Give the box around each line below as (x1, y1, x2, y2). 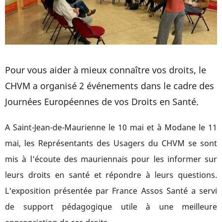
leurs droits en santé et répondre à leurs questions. (5, 169, 217, 181)
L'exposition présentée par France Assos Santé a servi (5, 185, 217, 197)
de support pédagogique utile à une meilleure (5, 201, 217, 213)
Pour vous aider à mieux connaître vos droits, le (5, 64, 206, 76)
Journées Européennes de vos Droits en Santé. (5, 96, 199, 108)
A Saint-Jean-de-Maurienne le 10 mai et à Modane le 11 (5, 122, 217, 133)
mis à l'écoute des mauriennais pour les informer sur (5, 154, 217, 165)
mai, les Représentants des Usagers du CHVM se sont (5, 138, 217, 149)
